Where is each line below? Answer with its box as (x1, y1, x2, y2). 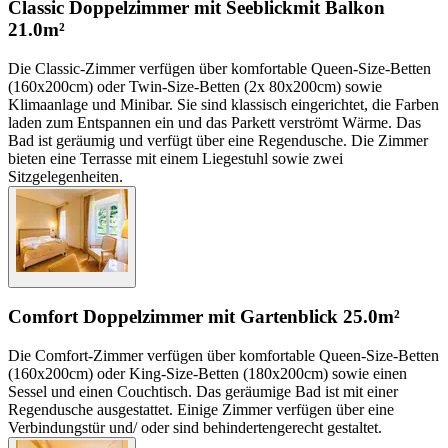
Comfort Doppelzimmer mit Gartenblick (8, 306, 338, 328)
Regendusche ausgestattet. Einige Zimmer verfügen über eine (8, 400, 394, 418)
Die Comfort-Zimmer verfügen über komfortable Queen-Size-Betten (8, 346, 439, 364)
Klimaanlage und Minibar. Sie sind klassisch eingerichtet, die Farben (8, 95, 439, 113)
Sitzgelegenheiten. (8, 167, 123, 185)
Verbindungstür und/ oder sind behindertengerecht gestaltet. (8, 418, 382, 436)
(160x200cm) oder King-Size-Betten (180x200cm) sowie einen (8, 364, 407, 382)
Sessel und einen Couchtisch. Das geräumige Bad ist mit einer (8, 382, 398, 400)
